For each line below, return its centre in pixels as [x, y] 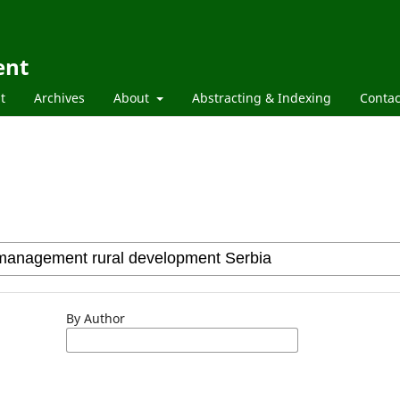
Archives [59, 97]
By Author [96, 318]
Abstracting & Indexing [261, 97]
